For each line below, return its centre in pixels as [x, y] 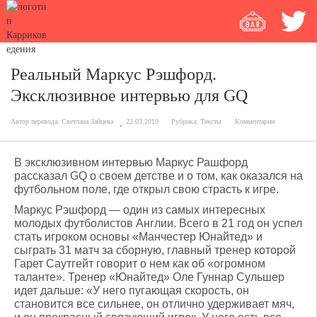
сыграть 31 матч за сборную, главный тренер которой [155, 250]
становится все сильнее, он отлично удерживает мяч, [154, 304]
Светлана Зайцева [87, 121]
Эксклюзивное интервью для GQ [129, 96]
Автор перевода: [36, 121]
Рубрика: [186, 121]
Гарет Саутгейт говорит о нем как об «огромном [140, 264]
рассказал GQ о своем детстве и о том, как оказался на [158, 176]
